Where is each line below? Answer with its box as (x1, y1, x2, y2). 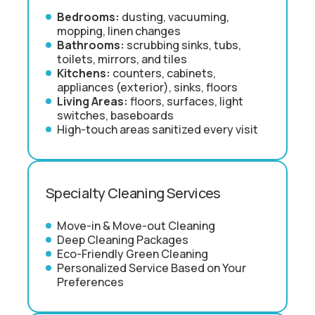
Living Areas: (57, 93, 128, 109)
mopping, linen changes (57, 22, 181, 39)
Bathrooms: (57, 37, 124, 53)
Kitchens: (57, 65, 110, 81)
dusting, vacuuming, (120, 8, 229, 25)
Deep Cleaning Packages (57, 231, 188, 247)
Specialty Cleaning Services (46, 183, 221, 202)
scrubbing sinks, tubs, (124, 37, 241, 53)
